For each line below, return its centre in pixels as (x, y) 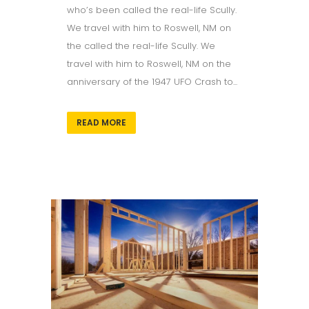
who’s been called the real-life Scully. (152, 10)
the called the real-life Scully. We (141, 46)
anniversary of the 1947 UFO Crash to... (152, 81)
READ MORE (101, 122)
